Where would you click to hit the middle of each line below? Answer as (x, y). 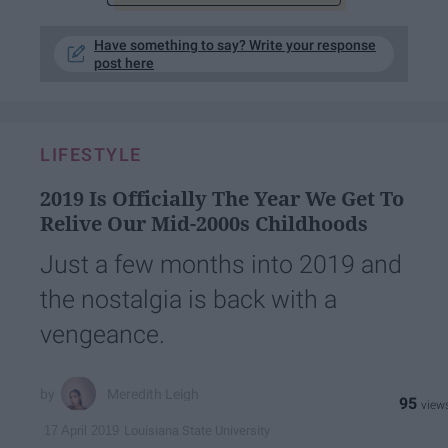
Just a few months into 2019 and (221, 265)
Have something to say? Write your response (235, 45)
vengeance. (102, 335)
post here (124, 63)
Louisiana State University (197, 430)
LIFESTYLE (91, 155)
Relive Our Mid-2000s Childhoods (204, 224)
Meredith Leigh (153, 393)
